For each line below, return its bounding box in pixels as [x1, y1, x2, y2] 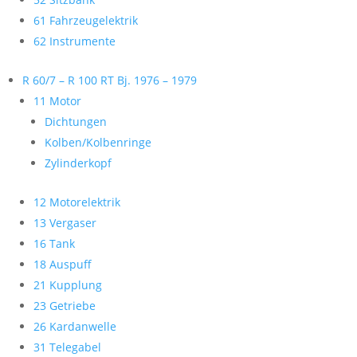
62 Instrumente [33, 33, 116, 49]
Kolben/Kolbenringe [45, 135, 151, 150]
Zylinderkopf [45, 155, 112, 171]
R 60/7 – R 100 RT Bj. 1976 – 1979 [22, 73, 197, 88]
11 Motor [33, 93, 81, 108]
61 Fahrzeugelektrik [33, 13, 138, 28]
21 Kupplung [33, 277, 102, 292]
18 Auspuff [33, 257, 92, 272]
